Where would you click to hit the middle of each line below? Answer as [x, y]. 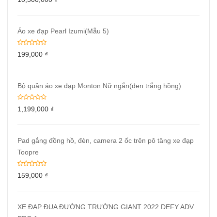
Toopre [28, 152]
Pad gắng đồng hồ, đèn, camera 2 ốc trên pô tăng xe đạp [106, 140]
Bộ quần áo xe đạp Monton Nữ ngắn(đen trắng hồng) [99, 85]
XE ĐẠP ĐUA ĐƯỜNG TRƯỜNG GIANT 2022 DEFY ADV [106, 207]
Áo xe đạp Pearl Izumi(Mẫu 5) [63, 31]
